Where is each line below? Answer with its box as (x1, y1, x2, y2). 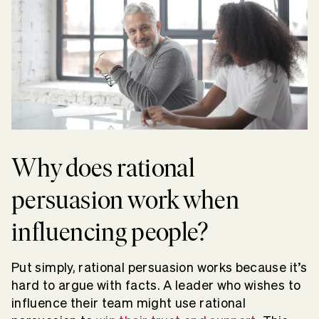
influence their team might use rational (11, 296, 246, 310)
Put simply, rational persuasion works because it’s (11, 260, 307, 274)
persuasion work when (11, 184, 240, 215)
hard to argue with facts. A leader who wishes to (11, 278, 301, 292)
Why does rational (11, 152, 196, 183)
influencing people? (11, 216, 214, 247)
